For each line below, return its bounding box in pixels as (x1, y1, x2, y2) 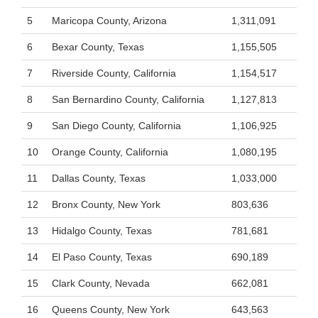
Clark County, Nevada (52, 278, 150, 289)
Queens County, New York (52, 304, 170, 315)
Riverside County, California (52, 67, 176, 79)
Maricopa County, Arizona (52, 15, 167, 26)
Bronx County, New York (52, 199, 160, 210)
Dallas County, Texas (52, 172, 146, 184)
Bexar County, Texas (52, 41, 144, 53)
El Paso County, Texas (52, 251, 152, 263)
